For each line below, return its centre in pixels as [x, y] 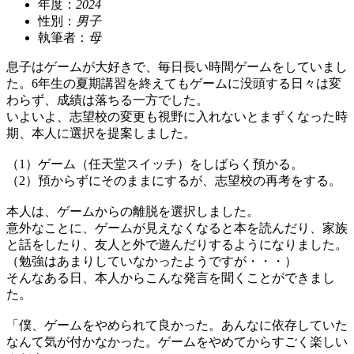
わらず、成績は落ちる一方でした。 [107, 100]
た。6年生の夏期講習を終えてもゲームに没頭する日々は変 [174, 83]
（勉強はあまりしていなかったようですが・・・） [152, 261]
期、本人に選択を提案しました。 [101, 133]
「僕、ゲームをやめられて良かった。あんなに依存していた [177, 325]
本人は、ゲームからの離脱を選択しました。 [133, 211]
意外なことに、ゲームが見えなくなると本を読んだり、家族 [177, 228]
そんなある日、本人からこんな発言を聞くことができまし [171, 277]
